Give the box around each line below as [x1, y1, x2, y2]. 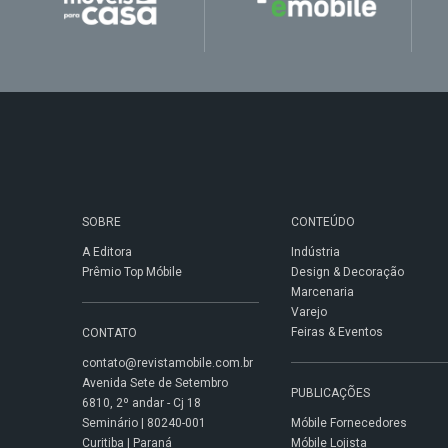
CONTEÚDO [290, 215, 355, 229]
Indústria [290, 245, 340, 259]
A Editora [81, 245, 132, 259]
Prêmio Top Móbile [81, 265, 182, 279]
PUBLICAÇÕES [290, 386, 370, 400]
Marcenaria [290, 285, 354, 299]
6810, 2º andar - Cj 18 [81, 396, 201, 410]
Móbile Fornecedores [290, 416, 407, 430]
